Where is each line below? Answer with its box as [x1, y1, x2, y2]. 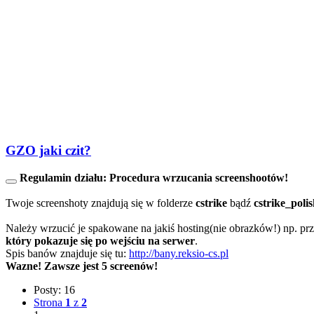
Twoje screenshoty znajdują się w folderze [6, 196, 196, 209]
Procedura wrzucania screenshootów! [109, 171, 288, 184]
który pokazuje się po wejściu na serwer [6, 234, 195, 247]
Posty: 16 [34, 283, 75, 296]
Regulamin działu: [20, 171, 107, 184]
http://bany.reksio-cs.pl [129, 247, 228, 259]
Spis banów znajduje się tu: [6, 247, 129, 259]
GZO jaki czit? [6, 143, 91, 158]
